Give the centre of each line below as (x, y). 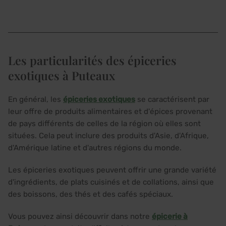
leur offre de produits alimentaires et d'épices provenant (110, 111)
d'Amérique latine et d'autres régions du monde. (95, 148)
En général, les (36, 99)
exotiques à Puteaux (62, 75)
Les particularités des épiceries (92, 60)
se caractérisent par (172, 99)
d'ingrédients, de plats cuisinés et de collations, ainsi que (111, 182)
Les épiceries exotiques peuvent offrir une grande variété (112, 170)
